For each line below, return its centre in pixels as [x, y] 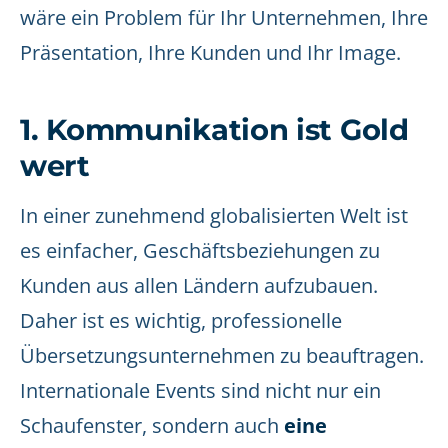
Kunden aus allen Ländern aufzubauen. [199, 285]
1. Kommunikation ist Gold [214, 129]
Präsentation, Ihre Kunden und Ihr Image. [210, 52]
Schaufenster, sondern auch [152, 425]
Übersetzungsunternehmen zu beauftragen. [222, 355]
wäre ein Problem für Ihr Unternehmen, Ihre [224, 17]
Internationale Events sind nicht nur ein [200, 390]
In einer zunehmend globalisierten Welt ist [214, 215]
